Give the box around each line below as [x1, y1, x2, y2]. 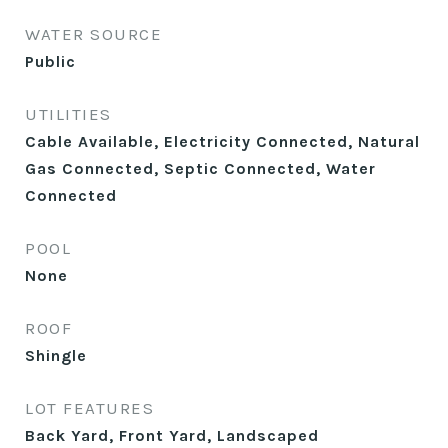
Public [25, 52, 76, 71]
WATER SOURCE [25, 24, 162, 44]
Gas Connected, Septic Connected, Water [25, 159, 376, 178]
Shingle [25, 346, 87, 365]
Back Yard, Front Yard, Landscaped [25, 426, 319, 445]
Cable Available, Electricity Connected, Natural [25, 132, 420, 151]
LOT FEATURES [25, 398, 154, 418]
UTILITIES [25, 104, 112, 124]
